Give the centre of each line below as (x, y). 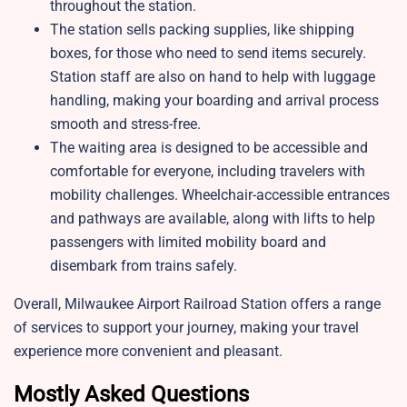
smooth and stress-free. (127, 124)
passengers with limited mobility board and (188, 243)
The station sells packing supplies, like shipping (202, 30)
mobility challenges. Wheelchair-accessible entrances (220, 195)
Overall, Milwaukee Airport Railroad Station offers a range (197, 304)
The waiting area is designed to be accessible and (209, 148)
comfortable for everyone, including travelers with (208, 172)
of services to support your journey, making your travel (186, 328)
